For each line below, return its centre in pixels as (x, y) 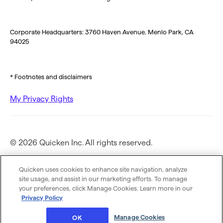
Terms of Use (33, 190)
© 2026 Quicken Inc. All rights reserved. (81, 143)
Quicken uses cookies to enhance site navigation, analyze (103, 169)
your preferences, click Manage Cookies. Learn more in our (106, 188)
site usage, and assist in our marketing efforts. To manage (103, 179)
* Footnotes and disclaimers (51, 77)
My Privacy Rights (42, 99)
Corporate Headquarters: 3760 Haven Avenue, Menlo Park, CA (102, 32)
